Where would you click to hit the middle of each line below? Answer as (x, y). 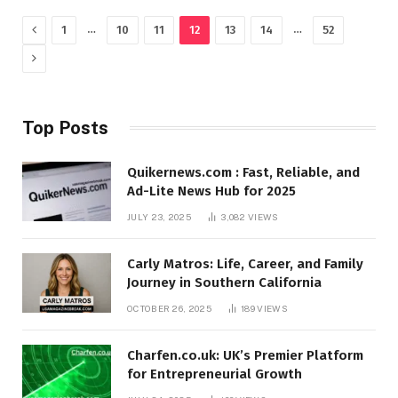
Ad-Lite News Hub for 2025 (211, 191)
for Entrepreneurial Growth (215, 374)
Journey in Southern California (224, 282)
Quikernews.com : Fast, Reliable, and (243, 172)
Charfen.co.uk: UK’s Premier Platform (245, 355)
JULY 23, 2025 (159, 216)
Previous (61, 28)
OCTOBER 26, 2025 (169, 308)
